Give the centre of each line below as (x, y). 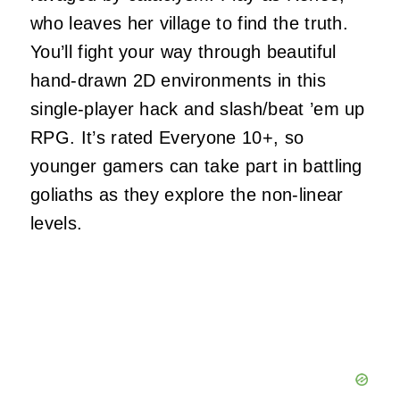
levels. (57, 223)
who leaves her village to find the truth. (190, 23)
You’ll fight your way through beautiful (183, 51)
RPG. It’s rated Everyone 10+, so (167, 137)
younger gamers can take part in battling (196, 166)
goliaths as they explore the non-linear (187, 194)
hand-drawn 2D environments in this (178, 80)
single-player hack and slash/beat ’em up (198, 108)
